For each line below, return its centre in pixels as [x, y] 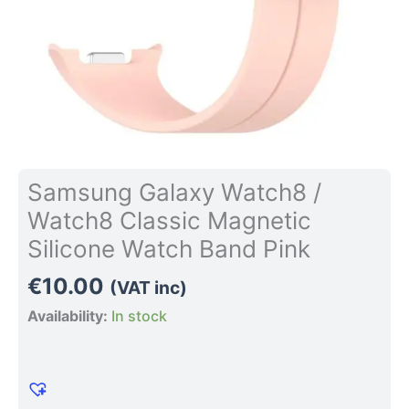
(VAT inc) [148, 288]
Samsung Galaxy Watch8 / [174, 192]
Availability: [68, 315]
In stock [139, 315]
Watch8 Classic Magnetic [169, 220]
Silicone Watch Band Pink [169, 249]
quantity [56, 39]
